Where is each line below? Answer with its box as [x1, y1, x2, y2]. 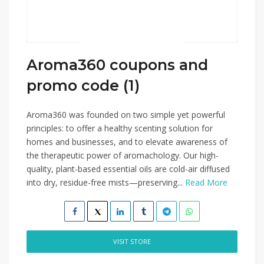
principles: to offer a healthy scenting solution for [27, 123, 213, 134]
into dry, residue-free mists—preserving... [27, 177, 185, 188]
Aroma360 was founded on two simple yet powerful [27, 109, 225, 120]
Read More [185, 177, 227, 188]
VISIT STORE [113, 237, 151, 246]
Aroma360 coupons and [27, 56, 208, 74]
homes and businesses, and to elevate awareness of [27, 136, 227, 147]
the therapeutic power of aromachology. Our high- [27, 150, 219, 161]
